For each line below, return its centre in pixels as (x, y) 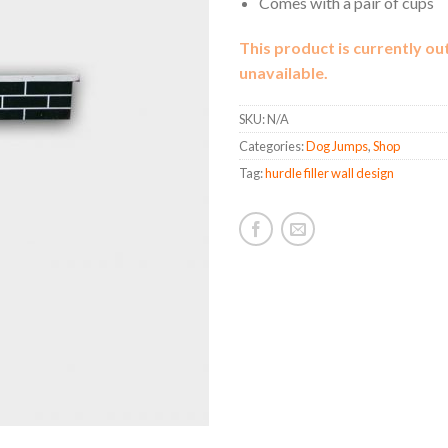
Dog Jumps (337, 145)
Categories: (272, 145)
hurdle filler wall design (329, 172)
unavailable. (283, 72)
